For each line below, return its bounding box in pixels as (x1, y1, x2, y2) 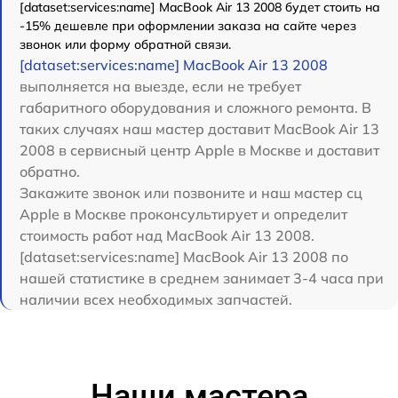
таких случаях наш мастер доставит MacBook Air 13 (20, 119, 379, 138)
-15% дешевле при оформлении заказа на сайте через (20, 17, 356, 34)
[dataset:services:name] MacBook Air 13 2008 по (20, 247, 348, 266)
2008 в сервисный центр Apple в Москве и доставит (20, 140, 379, 159)
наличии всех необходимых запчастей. (20, 290, 292, 308)
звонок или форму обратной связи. (20, 36, 231, 52)
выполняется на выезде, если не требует (20, 76, 301, 95)
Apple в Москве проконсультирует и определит (20, 204, 347, 223)
